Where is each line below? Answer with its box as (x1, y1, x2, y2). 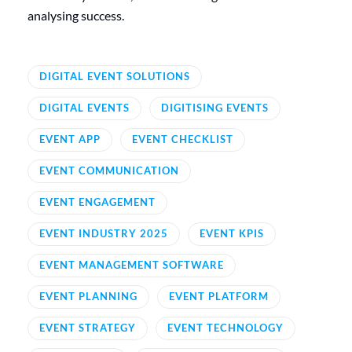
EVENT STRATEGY (39, 321, 136, 335)
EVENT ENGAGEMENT (39, 196, 156, 209)
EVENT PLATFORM (169, 290, 269, 303)
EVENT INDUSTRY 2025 (39, 227, 168, 240)
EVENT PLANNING (39, 290, 137, 303)
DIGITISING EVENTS (161, 101, 269, 115)
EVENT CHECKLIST (132, 133, 233, 146)
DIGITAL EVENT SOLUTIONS (39, 70, 190, 83)
